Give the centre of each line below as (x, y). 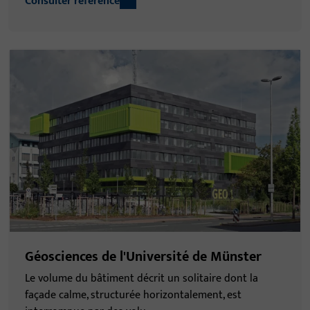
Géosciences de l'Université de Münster (143, 256)
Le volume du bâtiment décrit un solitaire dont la (142, 278)
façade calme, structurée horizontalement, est (133, 295)
